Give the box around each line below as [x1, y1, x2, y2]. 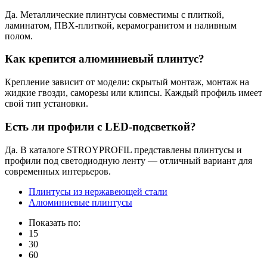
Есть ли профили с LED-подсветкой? [5, 120, 196, 133]
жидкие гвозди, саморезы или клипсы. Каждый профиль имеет [5, 88, 262, 98]
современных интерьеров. [5, 166, 111, 176]
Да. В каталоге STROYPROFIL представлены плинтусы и [5, 144, 242, 155]
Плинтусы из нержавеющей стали [29, 186, 167, 197]
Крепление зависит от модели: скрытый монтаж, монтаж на [5, 77, 249, 88]
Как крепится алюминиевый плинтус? [5, 52, 204, 66]
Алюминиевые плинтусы [29, 197, 132, 207]
